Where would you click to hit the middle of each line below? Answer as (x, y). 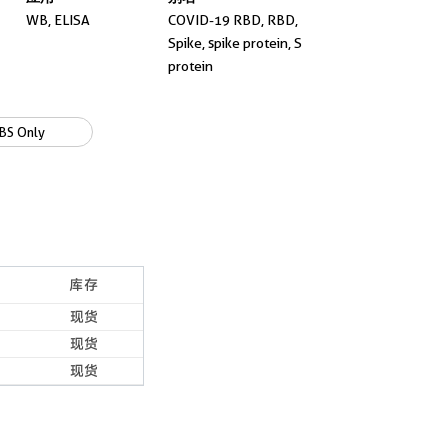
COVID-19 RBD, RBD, (233, 20)
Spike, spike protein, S (235, 43)
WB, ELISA (57, 20)
